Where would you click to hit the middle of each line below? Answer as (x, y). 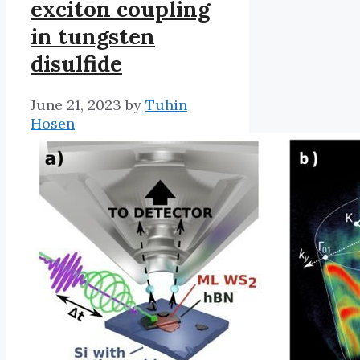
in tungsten (93, 37)
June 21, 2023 (76, 104)
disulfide (76, 64)
